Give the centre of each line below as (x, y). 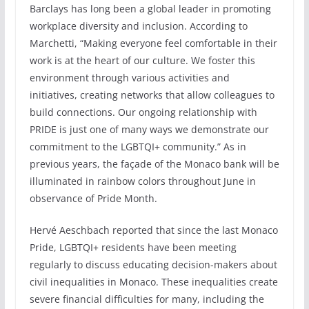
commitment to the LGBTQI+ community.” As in (138, 146)
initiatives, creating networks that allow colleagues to (152, 94)
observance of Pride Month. (93, 198)
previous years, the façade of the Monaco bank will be (154, 163)
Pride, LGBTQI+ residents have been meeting (133, 247)
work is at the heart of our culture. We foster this (142, 60)
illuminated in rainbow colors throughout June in (142, 181)
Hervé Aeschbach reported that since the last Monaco (153, 230)
